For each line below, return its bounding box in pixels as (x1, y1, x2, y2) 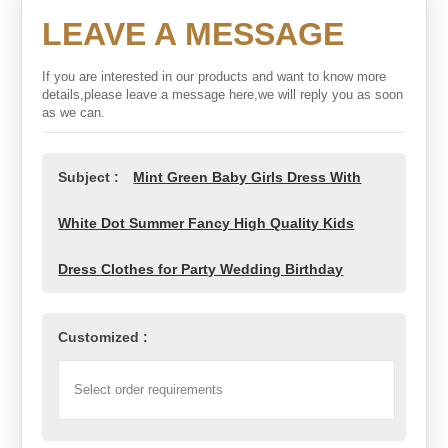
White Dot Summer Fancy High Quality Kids (58, 214, 355, 231)
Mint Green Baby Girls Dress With (133, 168, 362, 185)
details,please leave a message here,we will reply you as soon (42, 86, 404, 102)
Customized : (58, 328, 149, 345)
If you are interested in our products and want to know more (42, 68, 387, 84)
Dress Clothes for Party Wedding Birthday (58, 260, 344, 277)
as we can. (42, 104, 106, 120)
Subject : (58, 168, 124, 185)
